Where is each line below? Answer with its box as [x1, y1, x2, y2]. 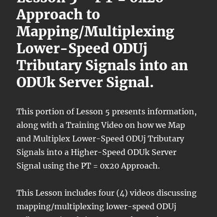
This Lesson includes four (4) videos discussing [16, 188, 197, 198]
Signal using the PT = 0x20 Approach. [16, 161, 160, 171]
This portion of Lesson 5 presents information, [16, 107, 197, 117]
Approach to [16, 6, 101, 24]
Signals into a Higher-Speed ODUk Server [16, 147, 177, 157]
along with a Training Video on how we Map [16, 120, 186, 130]
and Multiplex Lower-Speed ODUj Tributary [16, 134, 185, 144]
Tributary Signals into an [16, 57, 188, 75]
